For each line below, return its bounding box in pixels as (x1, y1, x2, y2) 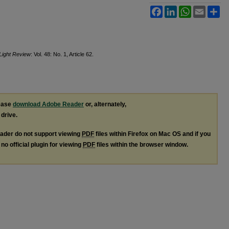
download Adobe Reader (13, 100, 84, 108)
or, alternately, (84, 100, 126, 108)
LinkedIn (177, 5, 202, 13)
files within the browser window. (95, 141, 188, 148)
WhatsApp (191, 5, 222, 13)
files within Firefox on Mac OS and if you (94, 130, 211, 138)
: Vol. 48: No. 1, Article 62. (31, 51, 94, 57)
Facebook (163, 5, 192, 13)
